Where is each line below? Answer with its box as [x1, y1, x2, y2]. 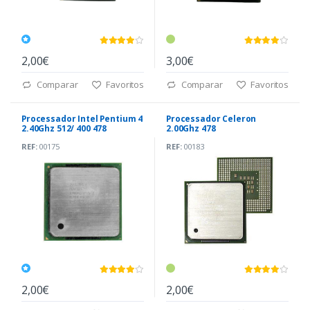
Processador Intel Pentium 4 [21, 112, 143, 125]
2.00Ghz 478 [166, 122, 216, 134]
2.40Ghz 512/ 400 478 [21, 122, 107, 134]
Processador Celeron [166, 112, 257, 125]
